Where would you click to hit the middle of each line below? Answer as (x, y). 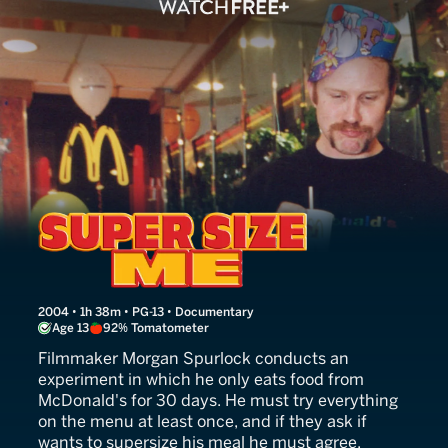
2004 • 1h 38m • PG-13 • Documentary (146, 311)
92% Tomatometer (156, 327)
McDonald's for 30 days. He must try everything (218, 400)
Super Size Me (146, 227)
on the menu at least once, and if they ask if (202, 421)
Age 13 (70, 327)
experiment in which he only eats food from (201, 379)
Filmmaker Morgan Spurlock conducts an (193, 358)
